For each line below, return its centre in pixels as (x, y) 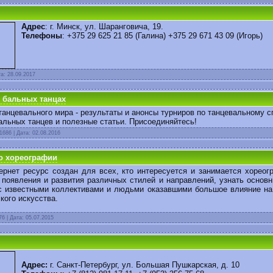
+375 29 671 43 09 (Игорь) (214, 36)
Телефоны (42, 36)
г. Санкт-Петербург (83, 265)
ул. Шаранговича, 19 (123, 27)
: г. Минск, (65, 27)
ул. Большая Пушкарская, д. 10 (181, 265)
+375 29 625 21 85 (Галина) (115, 36)
